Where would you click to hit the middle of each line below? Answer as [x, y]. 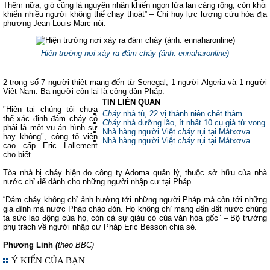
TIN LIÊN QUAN [131, 102]
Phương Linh [29, 245]
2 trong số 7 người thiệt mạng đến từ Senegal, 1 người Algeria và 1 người [135, 82]
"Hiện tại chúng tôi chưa [50, 109]
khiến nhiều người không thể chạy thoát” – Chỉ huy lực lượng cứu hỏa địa [135, 14]
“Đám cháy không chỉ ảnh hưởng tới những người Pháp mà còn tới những [135, 200]
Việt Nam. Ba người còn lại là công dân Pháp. [84, 91]
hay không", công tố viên [50, 137]
